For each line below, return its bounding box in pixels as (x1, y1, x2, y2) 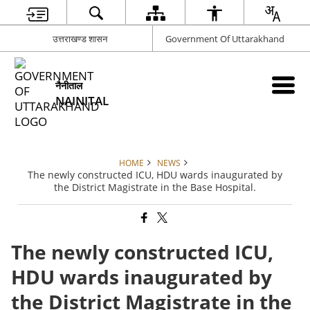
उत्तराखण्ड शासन (52, 32, 107, 45)
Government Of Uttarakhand (165, 32, 284, 45)
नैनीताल (55, 79, 83, 92)
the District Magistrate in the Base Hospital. (54, 181, 256, 194)
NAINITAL (55, 93, 109, 109)
